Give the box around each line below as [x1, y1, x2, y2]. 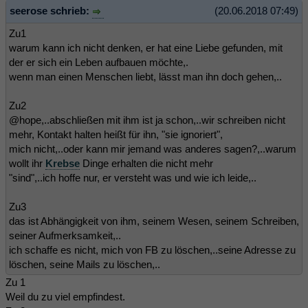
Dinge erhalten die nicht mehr [80, 157, 213, 169]
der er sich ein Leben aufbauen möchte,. [9, 56, 188, 68]
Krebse [45, 157, 80, 169]
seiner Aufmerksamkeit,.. [9, 229, 121, 241]
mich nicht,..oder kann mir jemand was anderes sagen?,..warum [9, 142, 296, 155]
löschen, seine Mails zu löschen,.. [9, 258, 160, 270]
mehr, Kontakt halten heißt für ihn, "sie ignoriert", [9, 128, 223, 140]
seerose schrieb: [10, 5, 92, 17]
